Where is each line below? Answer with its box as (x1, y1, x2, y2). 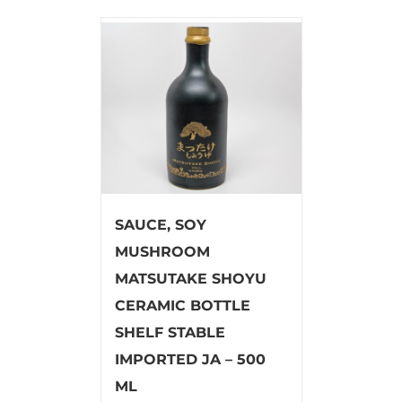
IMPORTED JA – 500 (114, 350, 266, 368)
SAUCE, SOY (114, 215, 206, 233)
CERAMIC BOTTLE (114, 296, 250, 314)
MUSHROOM (114, 242, 210, 260)
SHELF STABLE (114, 323, 225, 341)
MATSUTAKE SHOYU (114, 269, 267, 287)
